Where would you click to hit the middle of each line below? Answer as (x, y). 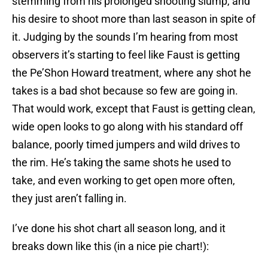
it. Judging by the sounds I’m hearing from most (125, 37)
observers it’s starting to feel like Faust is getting (126, 55)
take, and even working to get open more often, (124, 181)
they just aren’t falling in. (69, 199)
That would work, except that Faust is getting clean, (134, 109)
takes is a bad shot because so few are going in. (125, 91)
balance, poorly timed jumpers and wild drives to (126, 145)
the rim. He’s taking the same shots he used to (121, 163)
